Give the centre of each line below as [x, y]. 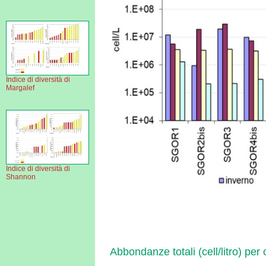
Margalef [20, 88]
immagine [68, 9]
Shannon [21, 177]
